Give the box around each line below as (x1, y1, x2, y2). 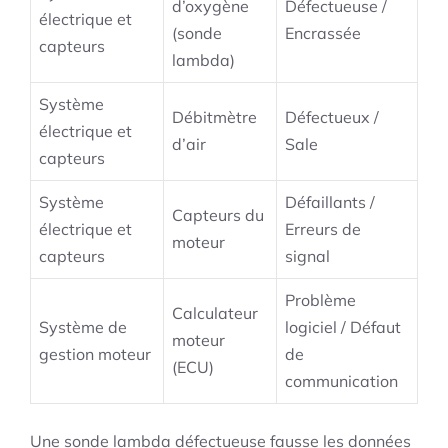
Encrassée (285, 23, 361, 44)
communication (285, 371, 398, 392)
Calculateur (172, 303, 258, 324)
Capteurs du (172, 205, 264, 226)
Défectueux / (285, 107, 379, 128)
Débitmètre (172, 107, 257, 128)
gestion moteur (39, 344, 151, 365)
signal (285, 246, 330, 267)
